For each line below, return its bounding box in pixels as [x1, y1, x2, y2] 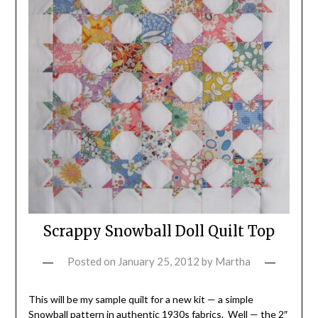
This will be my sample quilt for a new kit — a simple [28, 292, 253, 305]
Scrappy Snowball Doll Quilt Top [43, 221, 275, 240]
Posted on [67, 254, 118, 268]
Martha [215, 254, 251, 268]
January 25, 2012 [118, 254, 199, 268]
